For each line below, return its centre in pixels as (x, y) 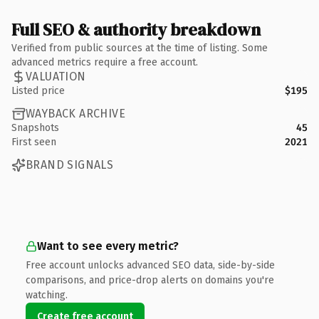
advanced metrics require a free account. (105, 62)
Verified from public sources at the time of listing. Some (140, 48)
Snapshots (35, 127)
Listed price (38, 90)
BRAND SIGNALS (70, 165)
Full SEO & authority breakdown (136, 29)
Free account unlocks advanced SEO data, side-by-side (150, 265)
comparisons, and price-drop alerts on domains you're (150, 280)
